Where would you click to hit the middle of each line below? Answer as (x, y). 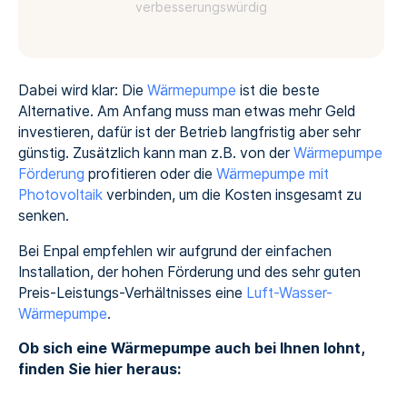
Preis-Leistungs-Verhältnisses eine (132, 293)
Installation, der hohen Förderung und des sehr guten (189, 272)
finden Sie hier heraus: (99, 370)
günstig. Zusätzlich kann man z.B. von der (155, 153)
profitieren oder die (150, 174)
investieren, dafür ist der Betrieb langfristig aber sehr (189, 132)
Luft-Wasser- (289, 293)
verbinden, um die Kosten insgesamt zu (232, 194)
